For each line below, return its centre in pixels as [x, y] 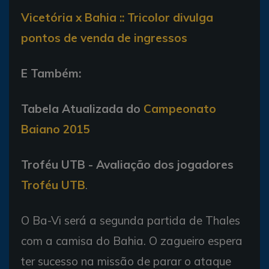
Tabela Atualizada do [81, 108]
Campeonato [180, 108]
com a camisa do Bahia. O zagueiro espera [132, 240]
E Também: [51, 73]
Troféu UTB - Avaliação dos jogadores [127, 164]
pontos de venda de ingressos [104, 38]
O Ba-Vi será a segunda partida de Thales [131, 220]
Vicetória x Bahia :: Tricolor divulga [117, 17]
